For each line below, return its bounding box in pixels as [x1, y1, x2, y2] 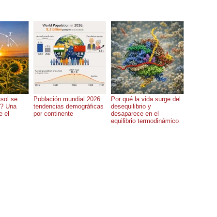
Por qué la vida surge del [111, 95, 181, 103]
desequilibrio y [111, 103, 151, 110]
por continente [33, 110, 73, 118]
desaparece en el [111, 110, 159, 118]
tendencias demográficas [33, 103, 104, 110]
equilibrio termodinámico [111, 117, 179, 125]
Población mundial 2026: [33, 95, 102, 103]
